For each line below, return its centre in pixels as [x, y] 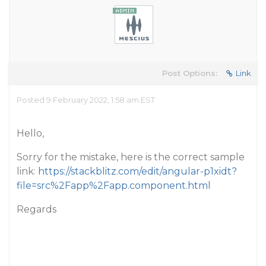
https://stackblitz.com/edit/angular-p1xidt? [137, 171]
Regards [37, 209]
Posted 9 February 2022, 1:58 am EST [86, 100]
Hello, [30, 133]
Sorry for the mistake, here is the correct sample [131, 157]
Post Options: [190, 73]
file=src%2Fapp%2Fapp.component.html [114, 186]
